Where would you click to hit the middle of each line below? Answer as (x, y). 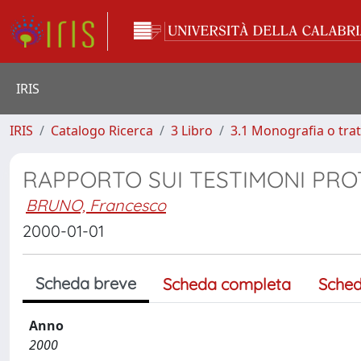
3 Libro (192, 131)
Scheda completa (227, 284)
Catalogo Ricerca (102, 131)
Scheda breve (86, 283)
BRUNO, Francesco (96, 205)
